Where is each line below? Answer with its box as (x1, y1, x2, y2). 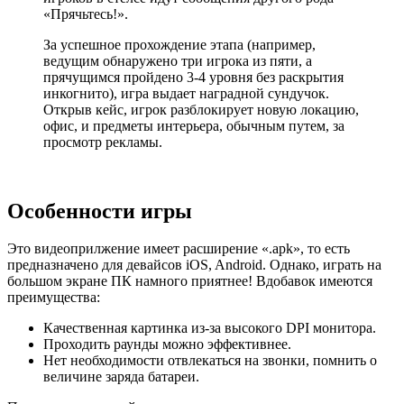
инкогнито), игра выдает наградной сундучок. (43, 85, 329, 101)
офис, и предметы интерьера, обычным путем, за (43, 117, 344, 133)
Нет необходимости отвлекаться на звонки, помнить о (43, 353, 377, 369)
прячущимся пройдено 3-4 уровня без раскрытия (43, 69, 344, 85)
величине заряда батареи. (43, 369, 199, 385)
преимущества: (7, 289, 100, 306)
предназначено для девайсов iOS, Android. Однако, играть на (7, 257, 381, 273)
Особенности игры (7, 198, 192, 223)
